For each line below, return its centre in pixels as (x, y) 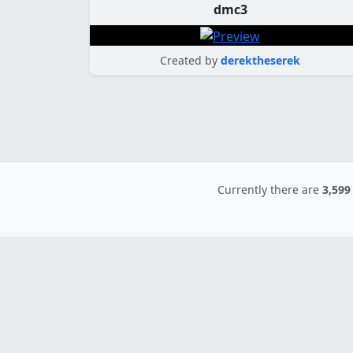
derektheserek (260, 60)
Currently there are (270, 189)
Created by (189, 60)
